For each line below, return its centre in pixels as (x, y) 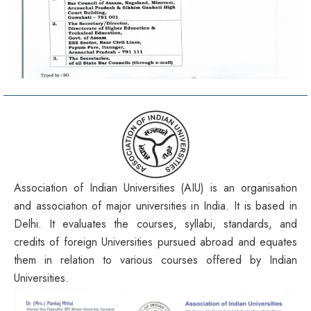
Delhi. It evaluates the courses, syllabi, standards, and (155, 224)
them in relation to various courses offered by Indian (155, 260)
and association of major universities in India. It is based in (155, 206)
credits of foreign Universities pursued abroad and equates (155, 242)
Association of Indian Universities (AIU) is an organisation (155, 188)
